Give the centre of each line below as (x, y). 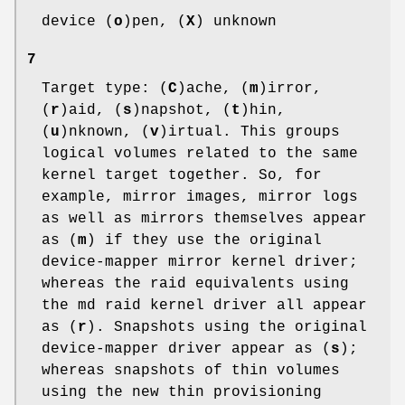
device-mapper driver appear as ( (186, 348)
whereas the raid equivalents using (195, 283)
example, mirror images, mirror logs (200, 197)
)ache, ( (213, 88)
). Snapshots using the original (227, 327)
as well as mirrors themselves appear (204, 218)
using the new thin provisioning (182, 392)
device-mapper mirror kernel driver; (200, 262)
